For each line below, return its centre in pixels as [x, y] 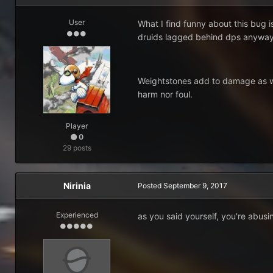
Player [77, 126]
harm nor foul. [165, 94]
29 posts [77, 148]
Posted [151, 186]
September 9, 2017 [195, 186]
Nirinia [77, 186]
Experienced [77, 215]
